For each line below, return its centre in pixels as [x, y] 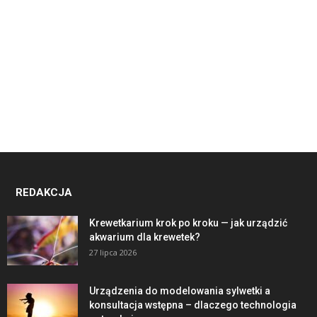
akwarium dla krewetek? [145, 237]
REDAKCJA [44, 192]
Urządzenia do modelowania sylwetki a [180, 290]
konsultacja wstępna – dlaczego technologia [193, 305]
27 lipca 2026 [113, 252]
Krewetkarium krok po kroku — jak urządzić [188, 223]
